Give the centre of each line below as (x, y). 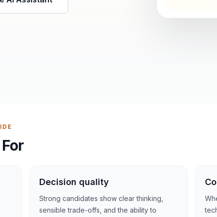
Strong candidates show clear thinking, (101, 198)
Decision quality (74, 182)
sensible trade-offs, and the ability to (98, 210)
